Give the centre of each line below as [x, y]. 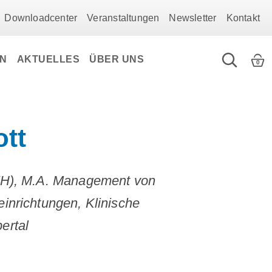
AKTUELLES [48, 59]
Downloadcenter [41, 18]
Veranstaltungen [123, 18]
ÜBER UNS [117, 59]
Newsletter [193, 18]
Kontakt [243, 18]
